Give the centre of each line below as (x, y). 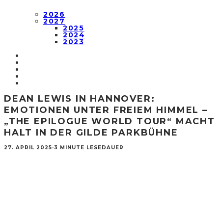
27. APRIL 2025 (28, 147)
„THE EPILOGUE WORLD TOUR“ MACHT (110, 121)
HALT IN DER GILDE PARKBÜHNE (91, 132)
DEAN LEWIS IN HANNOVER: (80, 98)
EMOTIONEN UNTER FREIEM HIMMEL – (106, 110)
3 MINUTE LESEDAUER (89, 147)
